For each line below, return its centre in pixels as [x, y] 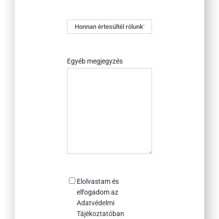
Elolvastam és [98, 182]
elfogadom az [97, 192]
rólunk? [77, 45]
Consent [84, 180]
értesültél [80, 34]
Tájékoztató [94, 214]
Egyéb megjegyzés [95, 61]
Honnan [78, 24]
